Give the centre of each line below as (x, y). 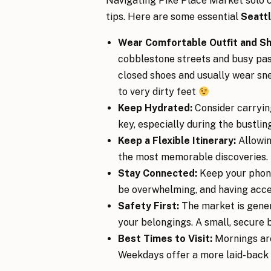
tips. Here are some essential (173, 17)
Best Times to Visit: (165, 239)
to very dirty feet (158, 92)
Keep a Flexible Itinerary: (178, 141)
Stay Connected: (158, 173)
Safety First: (149, 206)
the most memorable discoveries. (193, 157)
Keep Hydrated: (155, 108)
